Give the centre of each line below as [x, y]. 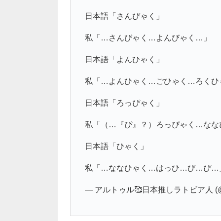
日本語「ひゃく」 [116, 146]
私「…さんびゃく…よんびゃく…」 [148, 37]
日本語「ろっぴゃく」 [124, 103]
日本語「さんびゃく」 [124, 16]
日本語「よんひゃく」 [124, 59]
